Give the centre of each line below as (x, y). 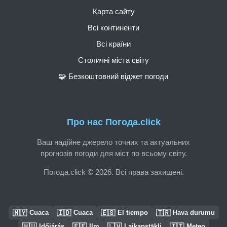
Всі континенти (113, 27)
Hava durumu (194, 213)
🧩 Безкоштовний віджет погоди (113, 76)
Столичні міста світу (113, 60)
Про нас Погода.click (113, 122)
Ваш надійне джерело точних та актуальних (113, 142)
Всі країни (113, 44)
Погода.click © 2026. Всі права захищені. (113, 172)
